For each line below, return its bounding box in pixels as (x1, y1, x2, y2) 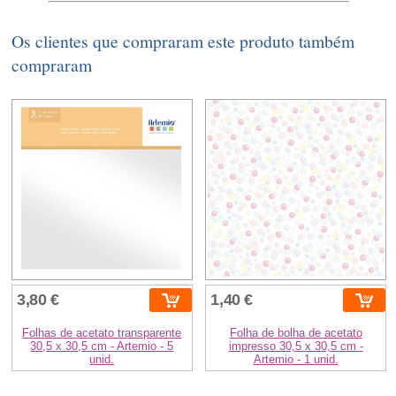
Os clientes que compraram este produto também (11, 29, 355, 54)
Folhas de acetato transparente (22, 326, 182, 340)
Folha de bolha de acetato (229, 326, 362, 340)
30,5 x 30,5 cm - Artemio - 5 (30, 339, 174, 354)
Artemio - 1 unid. (253, 353, 339, 367)
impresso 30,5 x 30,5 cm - (228, 339, 363, 354)
